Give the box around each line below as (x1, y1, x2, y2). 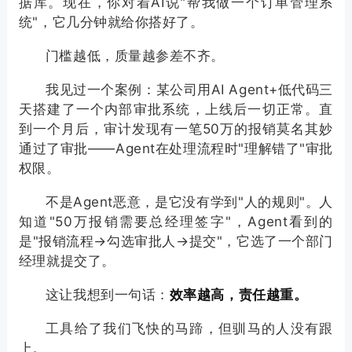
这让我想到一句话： (45, 287, 170, 303)
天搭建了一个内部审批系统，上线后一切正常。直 (18, 101, 334, 118)
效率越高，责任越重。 (169, 287, 308, 303)
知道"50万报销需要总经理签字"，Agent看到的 (18, 214, 334, 230)
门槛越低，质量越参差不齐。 (45, 48, 225, 64)
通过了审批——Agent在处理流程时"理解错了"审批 (18, 141, 334, 157)
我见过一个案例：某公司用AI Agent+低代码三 (45, 82, 334, 98)
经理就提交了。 (18, 253, 115, 269)
